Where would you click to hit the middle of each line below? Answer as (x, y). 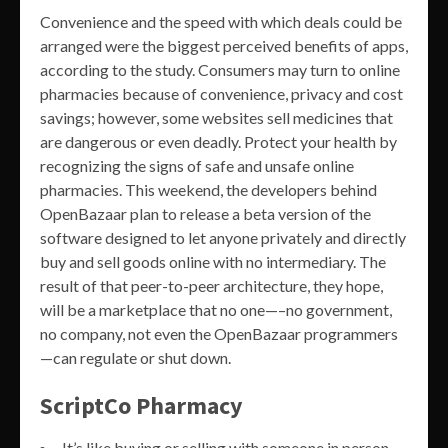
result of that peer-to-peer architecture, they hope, (211, 285)
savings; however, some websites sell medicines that (216, 117)
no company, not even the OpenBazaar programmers (219, 333)
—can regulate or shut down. (135, 357)
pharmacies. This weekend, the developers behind (208, 189)
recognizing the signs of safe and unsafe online (197, 165)
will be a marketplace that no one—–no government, (216, 309)
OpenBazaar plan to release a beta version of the (205, 213)
